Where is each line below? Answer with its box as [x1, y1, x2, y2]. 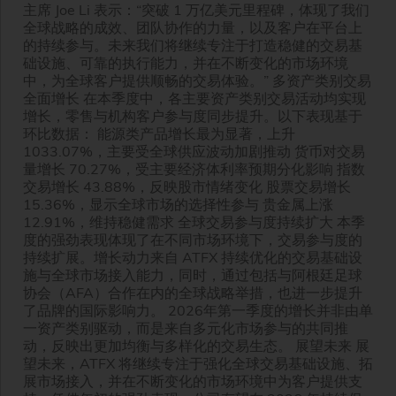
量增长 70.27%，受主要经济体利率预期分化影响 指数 [23, 159, 365, 178]
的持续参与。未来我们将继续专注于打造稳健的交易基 [23, 35, 362, 54]
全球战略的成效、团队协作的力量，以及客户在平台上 [23, 18, 362, 36]
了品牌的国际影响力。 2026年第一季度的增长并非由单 [23, 301, 373, 319]
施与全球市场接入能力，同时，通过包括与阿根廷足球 [23, 265, 362, 284]
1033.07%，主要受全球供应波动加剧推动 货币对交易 [23, 141, 365, 160]
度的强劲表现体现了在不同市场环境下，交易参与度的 [23, 230, 362, 248]
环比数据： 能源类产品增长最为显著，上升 [23, 124, 295, 142]
